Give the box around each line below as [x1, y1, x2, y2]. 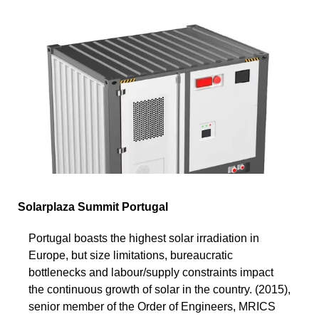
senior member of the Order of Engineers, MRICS [28, 300, 276, 313]
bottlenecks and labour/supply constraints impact [28, 266, 273, 278]
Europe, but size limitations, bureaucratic [28, 249, 233, 261]
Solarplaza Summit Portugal [18, 200, 168, 213]
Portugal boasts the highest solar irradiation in [28, 231, 259, 244]
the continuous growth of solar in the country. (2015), [28, 283, 291, 296]
